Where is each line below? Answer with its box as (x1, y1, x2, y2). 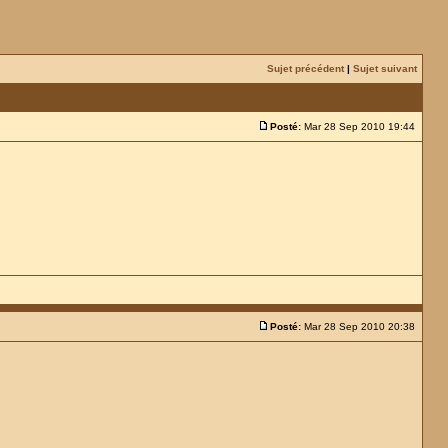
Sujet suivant (353, 63, 417, 74)
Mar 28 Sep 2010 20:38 (301, 321, 418, 332)
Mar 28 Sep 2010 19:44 (301, 121, 418, 132)
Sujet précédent (267, 63, 344, 74)
